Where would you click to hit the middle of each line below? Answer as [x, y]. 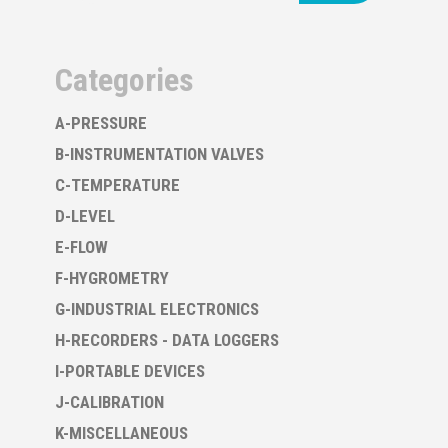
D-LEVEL [85, 216]
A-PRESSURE [101, 123]
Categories [124, 80]
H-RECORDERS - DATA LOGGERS [167, 340]
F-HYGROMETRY [112, 278]
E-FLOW [81, 247]
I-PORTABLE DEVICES [130, 371]
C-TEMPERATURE [117, 185]
